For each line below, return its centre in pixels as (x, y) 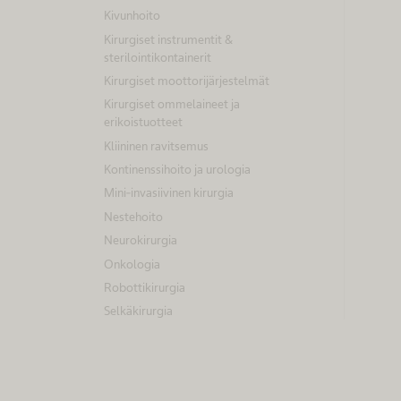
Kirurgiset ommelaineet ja (172, 104)
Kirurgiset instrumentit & (168, 39)
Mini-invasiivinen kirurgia (169, 193)
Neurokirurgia (141, 240)
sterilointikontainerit (158, 57)
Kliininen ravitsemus (156, 145)
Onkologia (132, 264)
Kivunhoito (132, 16)
